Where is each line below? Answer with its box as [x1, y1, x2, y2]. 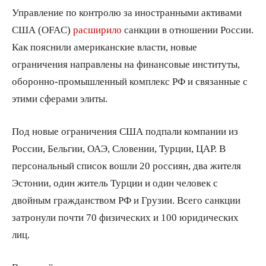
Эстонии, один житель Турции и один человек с [12, 177, 218, 188]
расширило [73, 24, 122, 34]
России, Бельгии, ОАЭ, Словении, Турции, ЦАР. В [12, 142, 226, 153]
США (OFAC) [12, 24, 73, 34]
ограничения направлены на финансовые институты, [12, 58, 240, 69]
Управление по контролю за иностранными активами [12, 7, 242, 17]
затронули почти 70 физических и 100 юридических [12, 211, 239, 222]
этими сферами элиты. [12, 93, 107, 103]
